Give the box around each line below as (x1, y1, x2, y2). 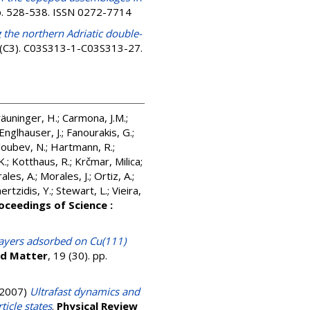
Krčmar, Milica (75, 154, 140, 168)
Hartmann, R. (51, 140, 113, 154)
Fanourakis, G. (66, 125, 132, 139)
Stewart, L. (56, 183, 107, 197)
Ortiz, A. (94, 169, 132, 183)
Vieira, (112, 183, 141, 197)
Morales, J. (40, 169, 89, 183)
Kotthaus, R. (12, 154, 70, 168)
